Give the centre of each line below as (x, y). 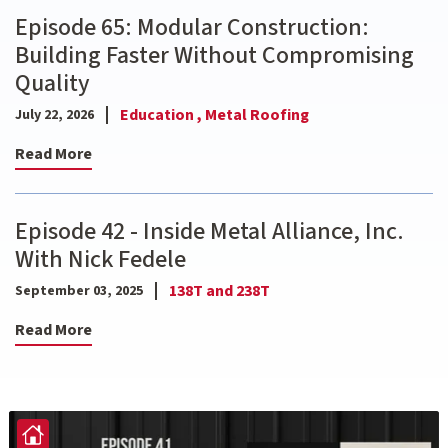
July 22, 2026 (54, 114)
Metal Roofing (257, 115)
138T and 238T (219, 291)
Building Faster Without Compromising (214, 56)
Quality (52, 84)
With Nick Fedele (100, 260)
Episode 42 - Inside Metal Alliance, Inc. (209, 232)
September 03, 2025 (79, 290)
